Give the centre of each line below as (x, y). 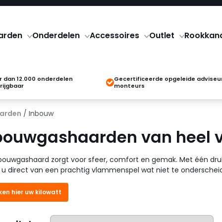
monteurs (130, 86)
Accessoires (114, 35)
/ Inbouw (37, 113)
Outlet (162, 35)
